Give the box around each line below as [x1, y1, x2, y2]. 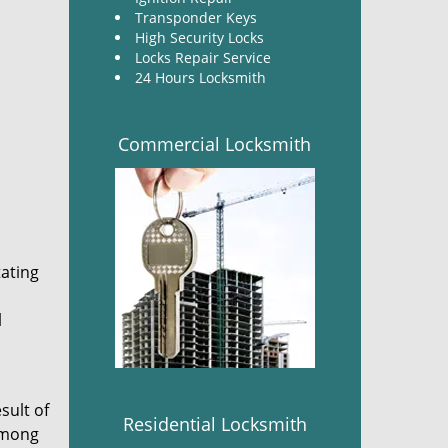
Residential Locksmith [122, 412, 307, 436]
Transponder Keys [134, 8, 257, 27]
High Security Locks [134, 28, 264, 47]
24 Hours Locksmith [134, 68, 266, 87]
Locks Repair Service [134, 48, 275, 67]
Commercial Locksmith [118, 132, 312, 156]
